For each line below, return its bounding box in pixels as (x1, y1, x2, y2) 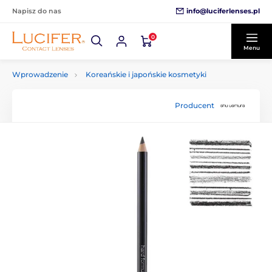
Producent (175, 100, 214, 110)
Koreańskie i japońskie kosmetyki (86, 70, 206, 79)
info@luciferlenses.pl (186, 6, 260, 15)
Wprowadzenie (12, 70, 68, 79)
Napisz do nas (12, 7, 61, 15)
